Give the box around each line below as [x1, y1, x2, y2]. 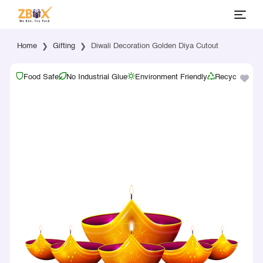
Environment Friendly [134, 73, 207, 81]
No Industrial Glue [66, 73, 127, 81]
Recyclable [214, 73, 252, 81]
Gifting [52, 42, 75, 50]
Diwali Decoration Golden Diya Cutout [90, 42, 218, 50]
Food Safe [23, 73, 59, 81]
